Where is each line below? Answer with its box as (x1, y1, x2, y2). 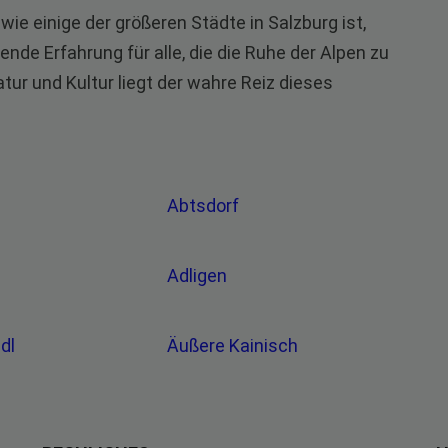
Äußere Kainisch (166, 335, 302, 356)
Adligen (166, 265, 231, 286)
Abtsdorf (166, 195, 243, 216)
